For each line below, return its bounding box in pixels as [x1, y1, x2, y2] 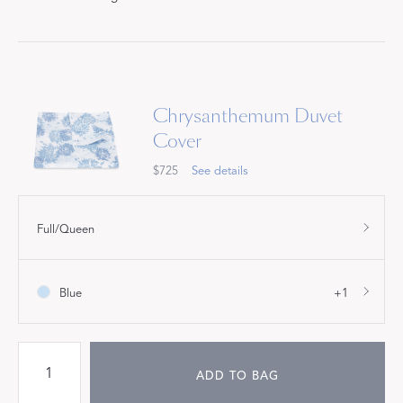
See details [192, 163, 248, 178]
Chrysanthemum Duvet [153, 103, 343, 129]
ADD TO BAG [195, 369, 279, 384]
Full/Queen [37, 222, 94, 237]
